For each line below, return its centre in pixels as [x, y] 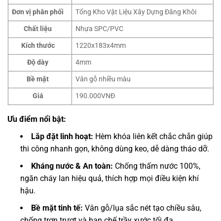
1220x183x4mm [101, 46]
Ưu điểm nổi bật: [38, 119]
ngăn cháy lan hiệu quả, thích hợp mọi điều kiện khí [110, 179]
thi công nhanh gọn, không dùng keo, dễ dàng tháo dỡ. [115, 149]
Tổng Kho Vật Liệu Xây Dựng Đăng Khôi [136, 12]
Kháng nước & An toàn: [72, 166]
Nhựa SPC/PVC [100, 29]
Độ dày [38, 63]
